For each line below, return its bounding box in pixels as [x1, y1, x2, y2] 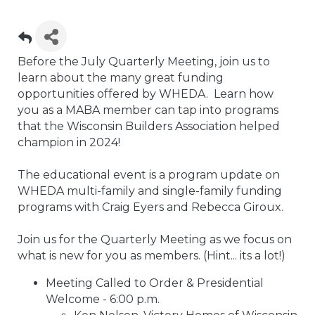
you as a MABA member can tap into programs [18, 103, 278, 117]
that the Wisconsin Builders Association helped [18, 120, 280, 134]
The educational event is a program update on [18, 168, 280, 182]
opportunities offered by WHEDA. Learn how [18, 87, 274, 101]
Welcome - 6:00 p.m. [46, 292, 160, 307]
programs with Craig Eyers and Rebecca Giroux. [18, 200, 283, 214]
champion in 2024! [18, 136, 120, 150]
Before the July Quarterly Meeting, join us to [18, 55, 270, 69]
